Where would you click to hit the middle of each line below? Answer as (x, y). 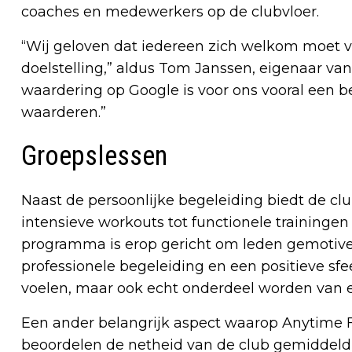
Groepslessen (94, 156)
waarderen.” (64, 113)
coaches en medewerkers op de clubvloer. (170, 12)
